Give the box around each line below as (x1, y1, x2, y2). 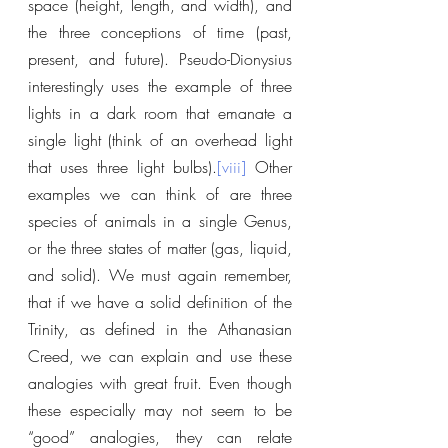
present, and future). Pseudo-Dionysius (28, 48, 292, 70)
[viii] (217, 156, 246, 178)
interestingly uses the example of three (28, 75, 292, 97)
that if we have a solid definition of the (28, 291, 292, 313)
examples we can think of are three (28, 183, 292, 205)
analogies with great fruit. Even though (28, 372, 292, 394)
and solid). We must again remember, (28, 264, 292, 286)
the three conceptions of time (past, (28, 21, 292, 43)
